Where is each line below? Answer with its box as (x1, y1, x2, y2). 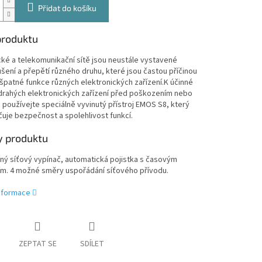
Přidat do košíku (37, 3, 96, 13)
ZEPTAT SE (18, 238, 57, 250)
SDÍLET (80, 238, 104, 250)
